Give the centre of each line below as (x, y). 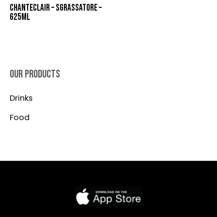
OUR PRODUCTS (35, 74)
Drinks (21, 98)
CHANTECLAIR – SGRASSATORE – (56, 8)
